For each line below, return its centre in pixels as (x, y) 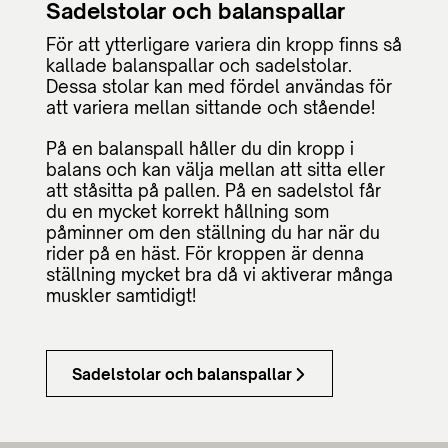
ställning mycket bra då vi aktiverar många (219, 274)
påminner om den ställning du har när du (213, 232)
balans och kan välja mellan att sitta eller (215, 169)
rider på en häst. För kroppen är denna (205, 253)
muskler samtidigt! (121, 295)
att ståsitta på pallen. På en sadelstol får (213, 190)
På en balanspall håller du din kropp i (200, 148)
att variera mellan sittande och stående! (210, 107)
